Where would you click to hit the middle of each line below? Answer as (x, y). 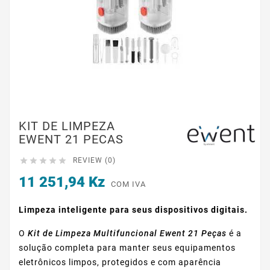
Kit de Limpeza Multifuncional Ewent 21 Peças (127, 234)
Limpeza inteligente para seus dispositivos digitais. (133, 210)
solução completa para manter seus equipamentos (127, 248)
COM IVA (128, 184)
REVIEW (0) (94, 161)
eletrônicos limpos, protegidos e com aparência (120, 262)
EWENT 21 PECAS (71, 140)
